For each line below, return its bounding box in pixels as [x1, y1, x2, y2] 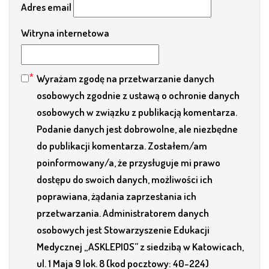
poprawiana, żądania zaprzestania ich [37, 190, 196, 203]
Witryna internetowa [21, 26, 109, 40]
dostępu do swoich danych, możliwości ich [37, 173, 213, 186]
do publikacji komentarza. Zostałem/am [37, 139, 207, 153]
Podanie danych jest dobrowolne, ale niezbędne [37, 122, 238, 136]
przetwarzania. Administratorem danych [37, 207, 209, 220]
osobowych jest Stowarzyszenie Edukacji [37, 223, 210, 237]
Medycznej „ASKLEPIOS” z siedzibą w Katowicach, [37, 240, 244, 253]
